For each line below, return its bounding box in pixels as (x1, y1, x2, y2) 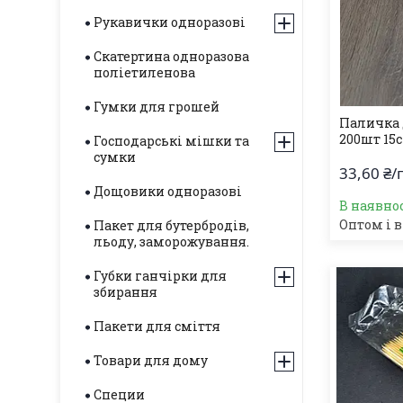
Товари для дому (94, 352, 208, 369)
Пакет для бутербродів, (94, 217, 249, 234)
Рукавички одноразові (94, 13, 246, 31)
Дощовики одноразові (94, 183, 242, 200)
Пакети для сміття (94, 318, 220, 335)
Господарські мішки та (94, 132, 249, 149)
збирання (94, 283, 157, 300)
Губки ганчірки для (94, 267, 227, 284)
